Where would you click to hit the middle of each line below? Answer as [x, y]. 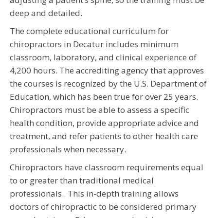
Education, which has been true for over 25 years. [104, 97]
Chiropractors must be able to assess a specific [100, 110]
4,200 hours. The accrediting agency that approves [107, 71]
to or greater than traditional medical [82, 181]
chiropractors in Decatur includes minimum [94, 44]
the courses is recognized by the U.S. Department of [108, 84]
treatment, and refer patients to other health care [104, 136]
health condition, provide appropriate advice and [104, 123]
